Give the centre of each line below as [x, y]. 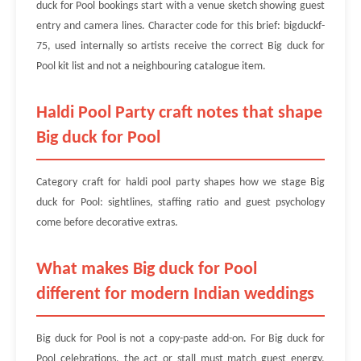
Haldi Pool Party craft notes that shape [179, 113]
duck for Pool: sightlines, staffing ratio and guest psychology [180, 203]
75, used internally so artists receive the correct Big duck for [180, 46]
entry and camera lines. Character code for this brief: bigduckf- [180, 26]
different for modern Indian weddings [175, 295]
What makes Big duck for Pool [147, 270]
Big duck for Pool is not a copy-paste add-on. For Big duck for [180, 339]
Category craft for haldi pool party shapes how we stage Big [180, 183]
